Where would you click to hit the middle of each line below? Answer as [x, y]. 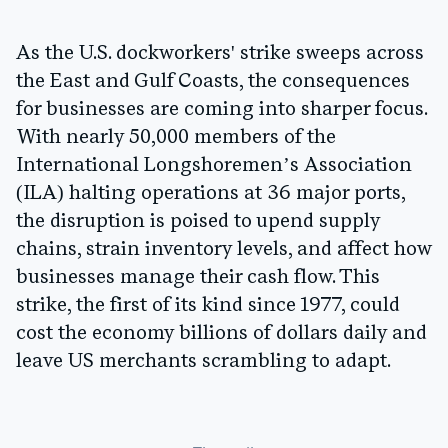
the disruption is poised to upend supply [198, 222]
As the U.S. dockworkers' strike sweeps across [220, 54]
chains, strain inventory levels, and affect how [224, 250]
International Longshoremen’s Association [214, 166]
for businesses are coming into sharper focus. [221, 110]
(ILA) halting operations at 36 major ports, [210, 194]
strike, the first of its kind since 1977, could [208, 306]
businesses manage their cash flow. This [198, 278]
